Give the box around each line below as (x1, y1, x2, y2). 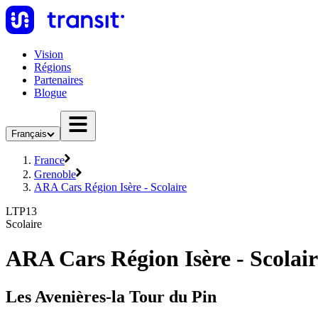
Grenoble (34, 168, 76, 180)
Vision (34, 48, 63, 60)
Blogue (34, 87, 67, 99)
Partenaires (34, 74, 83, 86)
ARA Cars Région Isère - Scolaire (34, 181, 187, 193)
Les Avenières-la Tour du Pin (6, 287, 216, 306)
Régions (34, 61, 71, 73)
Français (11, 128, 47, 139)
